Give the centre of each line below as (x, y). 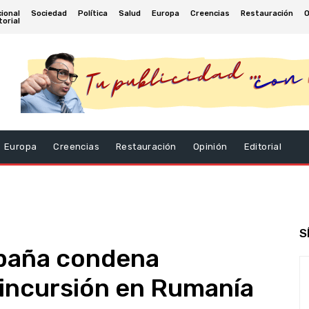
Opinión (210, 147)
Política (92, 13)
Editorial (263, 147)
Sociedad (49, 13)
